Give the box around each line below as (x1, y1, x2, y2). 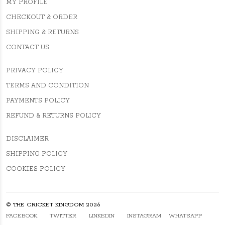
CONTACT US (6, 44, 49, 51)
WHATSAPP (169, 212, 202, 219)
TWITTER (50, 212, 76, 219)
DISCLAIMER (6, 135, 49, 143)
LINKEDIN (89, 212, 115, 219)
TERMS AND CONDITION (6, 82, 89, 89)
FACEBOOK (6, 212, 37, 219)
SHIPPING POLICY (6, 150, 67, 158)
